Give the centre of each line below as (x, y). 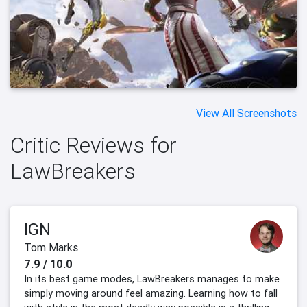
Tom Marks (51, 248)
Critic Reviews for (94, 145)
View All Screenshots (246, 113)
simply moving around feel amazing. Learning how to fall (151, 294)
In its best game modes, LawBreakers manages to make (152, 279)
